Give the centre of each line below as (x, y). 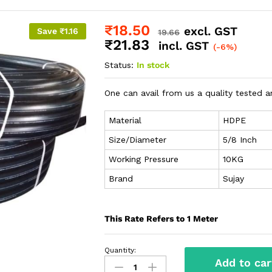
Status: (119, 65)
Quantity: (121, 250)
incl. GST (184, 46)
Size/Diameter (138, 140)
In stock (153, 65)
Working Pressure (144, 159)
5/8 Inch (240, 140)
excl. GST (211, 32)
